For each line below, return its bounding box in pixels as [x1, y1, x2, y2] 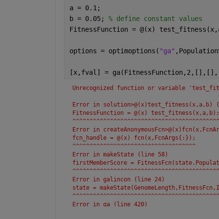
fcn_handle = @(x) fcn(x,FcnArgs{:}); [72, 134, 196, 141]
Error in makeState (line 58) [72, 151, 168, 158]
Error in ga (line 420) [72, 200, 148, 208]
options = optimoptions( [69, 46, 159, 55]
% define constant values [108, 14, 202, 22]
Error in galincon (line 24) [72, 175, 165, 183]
